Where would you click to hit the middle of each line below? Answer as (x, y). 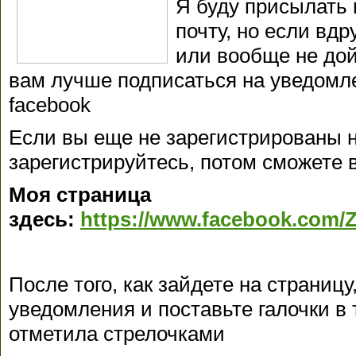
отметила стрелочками (120, 334)
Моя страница (80, 195)
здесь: (44, 219)
